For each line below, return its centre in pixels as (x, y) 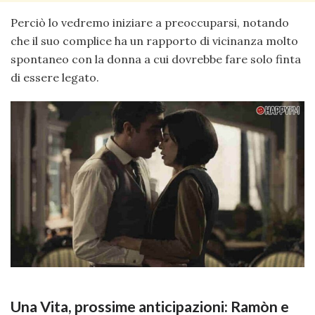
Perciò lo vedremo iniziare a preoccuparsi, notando (150, 23)
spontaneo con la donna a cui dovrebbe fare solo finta (156, 59)
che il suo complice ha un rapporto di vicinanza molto (154, 41)
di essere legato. (55, 78)
